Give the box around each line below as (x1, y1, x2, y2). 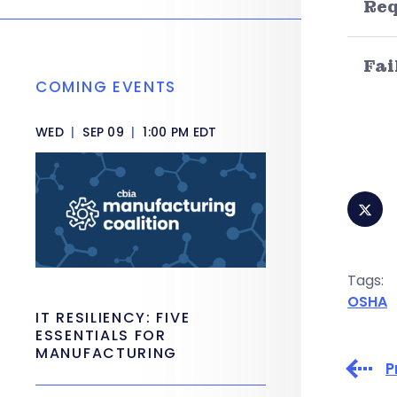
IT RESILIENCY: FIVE (35, 307, 191, 328)
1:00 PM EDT (139, 123, 217, 141)
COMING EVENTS (35, 76, 177, 97)
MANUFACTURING (35, 343, 178, 363)
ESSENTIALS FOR (35, 325, 167, 346)
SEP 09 (78, 123, 128, 141)
